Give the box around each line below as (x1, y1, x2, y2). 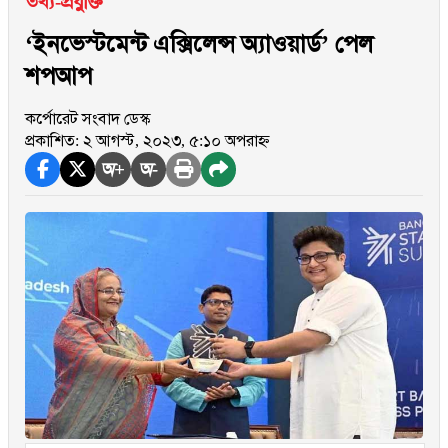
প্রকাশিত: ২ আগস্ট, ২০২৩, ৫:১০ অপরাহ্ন (25, 132, 270, 149)
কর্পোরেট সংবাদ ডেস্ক (25, 110, 150, 127)
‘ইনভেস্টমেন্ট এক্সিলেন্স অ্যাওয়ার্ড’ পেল (25, 31, 373, 57)
